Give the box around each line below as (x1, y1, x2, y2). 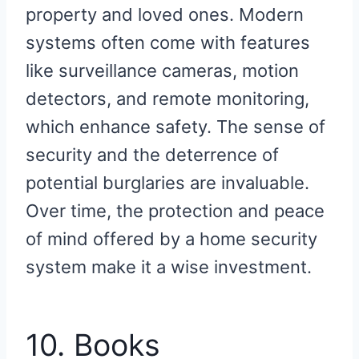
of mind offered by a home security (26, 228, 317, 250)
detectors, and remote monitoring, (26, 88, 309, 110)
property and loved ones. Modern (26, 4, 304, 26)
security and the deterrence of (26, 144, 279, 166)
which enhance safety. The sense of (26, 116, 325, 138)
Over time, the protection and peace (26, 200, 325, 222)
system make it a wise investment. (26, 256, 312, 278)
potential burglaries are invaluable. (26, 172, 309, 194)
